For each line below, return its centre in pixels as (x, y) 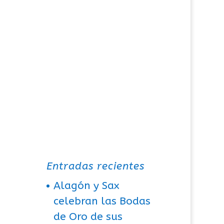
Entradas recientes (96, 166)
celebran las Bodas (102, 201)
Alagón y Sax (87, 185)
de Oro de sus (88, 216)
